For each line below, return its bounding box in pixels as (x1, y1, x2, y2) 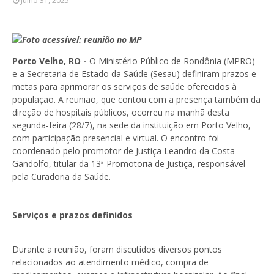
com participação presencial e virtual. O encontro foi (12, 132, 219, 144)
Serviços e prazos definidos (12, 209, 133, 221)
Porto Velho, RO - (12, 55, 89, 67)
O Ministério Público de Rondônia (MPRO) (89, 55, 255, 67)
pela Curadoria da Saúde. (12, 171, 111, 182)
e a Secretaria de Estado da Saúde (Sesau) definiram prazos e (12, 68, 256, 80)
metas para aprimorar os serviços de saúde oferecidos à (12, 81, 237, 92)
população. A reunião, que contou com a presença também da (12, 94, 261, 105)
